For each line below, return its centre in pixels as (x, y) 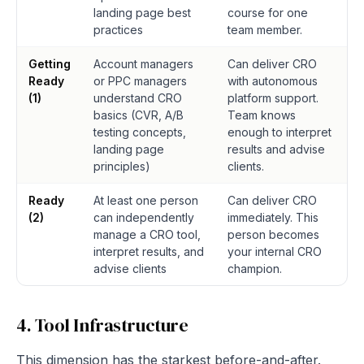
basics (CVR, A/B (139, 115)
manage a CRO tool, (147, 234)
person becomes (273, 234)
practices (118, 30)
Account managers (143, 64)
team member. (265, 30)
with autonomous (273, 81)
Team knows (262, 115)
